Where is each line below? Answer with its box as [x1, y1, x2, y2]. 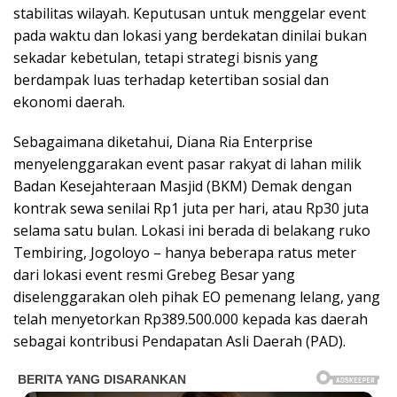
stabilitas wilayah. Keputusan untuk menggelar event [13, 3, 366, 23]
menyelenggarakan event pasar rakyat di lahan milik [13, 153, 362, 174]
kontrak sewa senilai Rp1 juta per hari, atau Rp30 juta [13, 198, 369, 218]
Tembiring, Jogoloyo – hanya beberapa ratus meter [13, 242, 356, 262]
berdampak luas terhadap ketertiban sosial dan [13, 69, 329, 90]
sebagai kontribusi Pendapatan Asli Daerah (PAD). [13, 331, 346, 351]
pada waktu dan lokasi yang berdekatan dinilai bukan [13, 25, 367, 45]
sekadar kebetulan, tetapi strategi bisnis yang [13, 47, 318, 67]
